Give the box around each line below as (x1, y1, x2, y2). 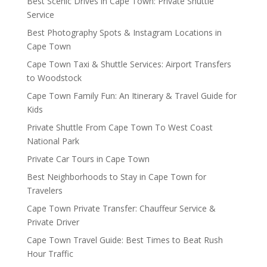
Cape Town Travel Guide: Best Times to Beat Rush (26, 234, 223, 246)
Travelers (26, 185, 63, 197)
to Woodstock (26, 72, 82, 84)
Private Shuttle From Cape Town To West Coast (26, 122, 213, 133)
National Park (26, 135, 79, 147)
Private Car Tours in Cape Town (26, 153, 150, 165)
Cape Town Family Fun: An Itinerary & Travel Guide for (26, 90, 237, 102)
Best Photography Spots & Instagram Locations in (26, 27, 222, 39)
